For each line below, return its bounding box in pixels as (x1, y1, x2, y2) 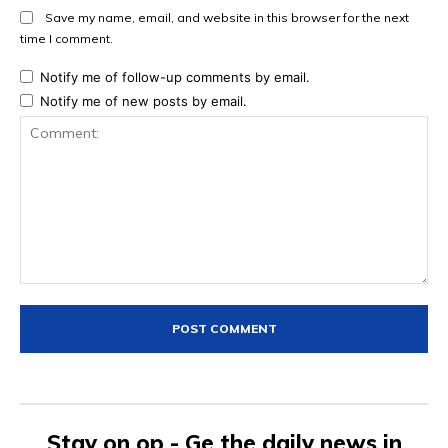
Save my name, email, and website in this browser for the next (45, 9, 409, 25)
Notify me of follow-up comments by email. (40, 69, 310, 86)
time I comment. (20, 30, 113, 46)
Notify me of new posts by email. (40, 93, 247, 110)
